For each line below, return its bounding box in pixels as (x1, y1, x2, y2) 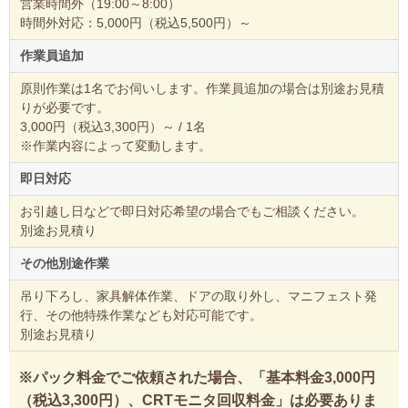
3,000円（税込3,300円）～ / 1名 (19, 119, 206, 135)
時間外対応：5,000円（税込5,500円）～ (19, 15, 251, 31)
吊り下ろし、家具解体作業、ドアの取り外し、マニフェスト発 (19, 289, 377, 304)
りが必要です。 (19, 100, 109, 116)
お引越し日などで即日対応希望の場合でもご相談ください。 (19, 204, 364, 219)
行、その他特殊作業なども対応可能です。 (19, 308, 262, 323)
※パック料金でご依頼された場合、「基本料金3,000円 (18, 370, 375, 386)
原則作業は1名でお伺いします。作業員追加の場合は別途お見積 (19, 81, 384, 97)
